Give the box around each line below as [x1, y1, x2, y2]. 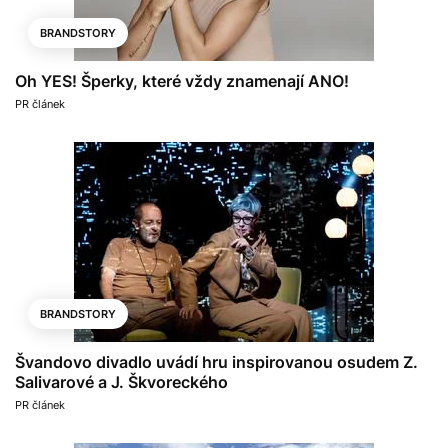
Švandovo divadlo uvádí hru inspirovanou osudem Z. [15, 351, 418, 372]
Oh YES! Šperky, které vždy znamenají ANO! [15, 70, 349, 91]
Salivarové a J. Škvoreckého [15, 371, 228, 392]
